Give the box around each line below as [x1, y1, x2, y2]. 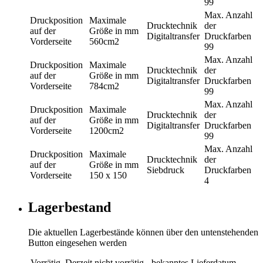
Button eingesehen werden [28, 238, 127, 248]
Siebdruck [147, 165, 184, 176]
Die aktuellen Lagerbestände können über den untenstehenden [28, 227, 258, 238]
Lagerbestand [28, 200, 111, 215]
